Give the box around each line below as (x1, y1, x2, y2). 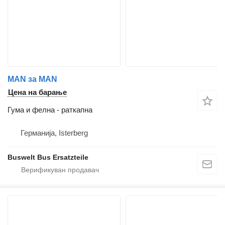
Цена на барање (8, 88, 67, 97)
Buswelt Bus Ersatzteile (8, 153, 88, 162)
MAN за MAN (8, 75, 57, 84)
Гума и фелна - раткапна (8, 105, 92, 115)
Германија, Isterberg (21, 129, 88, 138)
